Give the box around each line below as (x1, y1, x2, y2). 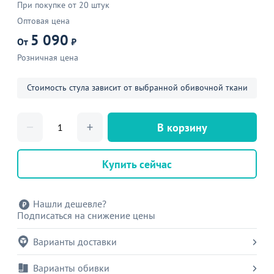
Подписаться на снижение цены (17, 209, 155, 221)
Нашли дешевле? (33, 198, 106, 210)
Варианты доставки (33, 235, 117, 248)
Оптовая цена (17, 15, 70, 26)
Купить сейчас (102, 157, 172, 171)
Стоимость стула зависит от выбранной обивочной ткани (26, 82, 248, 93)
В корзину (157, 120, 207, 135)
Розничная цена (17, 52, 78, 63)
